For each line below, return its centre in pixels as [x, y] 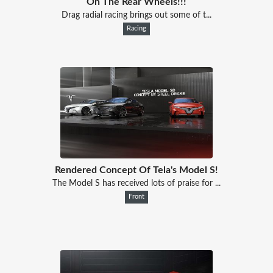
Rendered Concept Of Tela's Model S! [136, 170]
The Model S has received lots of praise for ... [136, 183]
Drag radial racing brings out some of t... [136, 15]
